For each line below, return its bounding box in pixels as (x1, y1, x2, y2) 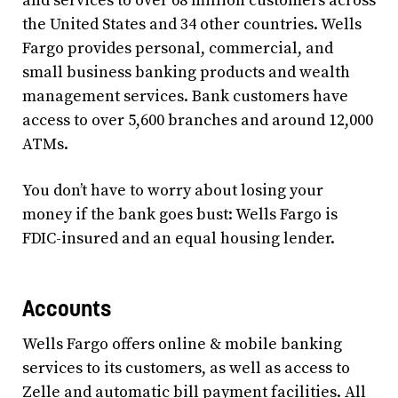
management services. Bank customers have (22, 85, 348, 107)
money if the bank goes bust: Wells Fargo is (22, 203, 338, 225)
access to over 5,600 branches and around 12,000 (22, 109, 373, 131)
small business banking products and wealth (22, 61, 350, 83)
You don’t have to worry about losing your (22, 179, 323, 201)
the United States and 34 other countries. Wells (22, 13, 362, 35)
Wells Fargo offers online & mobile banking (22, 334, 342, 355)
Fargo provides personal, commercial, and (22, 37, 333, 59)
